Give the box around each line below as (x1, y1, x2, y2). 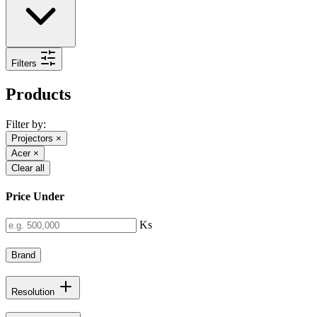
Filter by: (6, 117, 46, 130)
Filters (11, 57, 37, 69)
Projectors (11, 132, 53, 144)
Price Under (6, 190, 64, 202)
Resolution (11, 286, 57, 297)
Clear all (11, 162, 45, 173)
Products (6, 84, 71, 103)
